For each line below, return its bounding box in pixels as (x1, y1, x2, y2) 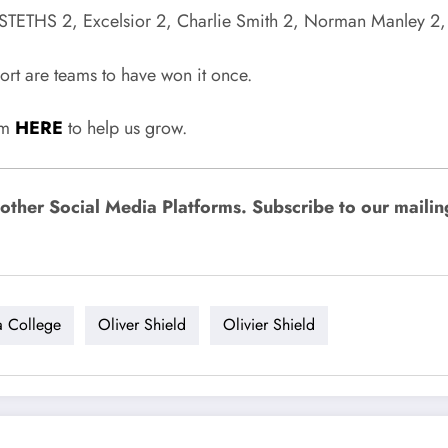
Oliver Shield (98, 313, 186, 336)
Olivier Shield (223, 313, 315, 336)
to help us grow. (63, 115, 187, 142)
